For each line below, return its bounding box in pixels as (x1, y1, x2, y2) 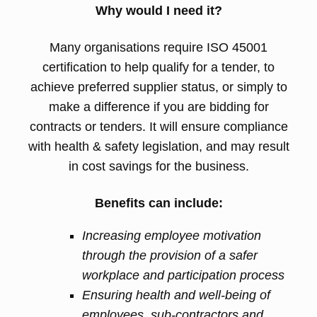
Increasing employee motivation (82, 229, 261, 243)
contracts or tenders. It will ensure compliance (29, 120, 288, 134)
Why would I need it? (95, 4, 222, 18)
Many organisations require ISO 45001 (50, 40, 267, 54)
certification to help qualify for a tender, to (42, 60, 275, 74)
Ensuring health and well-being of (82, 288, 270, 302)
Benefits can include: (94, 196, 223, 210)
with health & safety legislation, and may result (28, 139, 289, 154)
